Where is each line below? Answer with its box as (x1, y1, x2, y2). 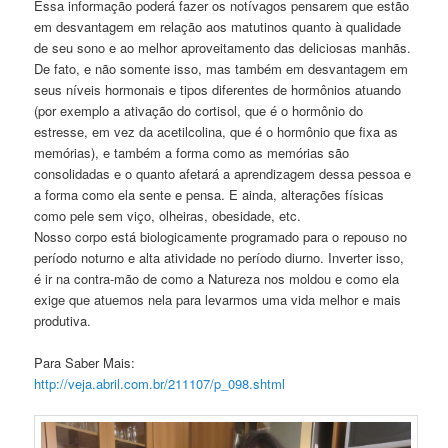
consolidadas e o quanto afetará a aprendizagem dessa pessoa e (34, 163, 412, 183)
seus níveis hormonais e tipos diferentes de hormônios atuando (34, 79, 402, 99)
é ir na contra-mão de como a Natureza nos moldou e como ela (34, 268, 400, 288)
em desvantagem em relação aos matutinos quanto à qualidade (34, 16, 402, 36)
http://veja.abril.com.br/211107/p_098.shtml (34, 373, 286, 393)
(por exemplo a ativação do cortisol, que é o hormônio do (34, 100, 364, 120)
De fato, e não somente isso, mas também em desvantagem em (34, 58, 409, 78)
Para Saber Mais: (34, 352, 136, 372)
